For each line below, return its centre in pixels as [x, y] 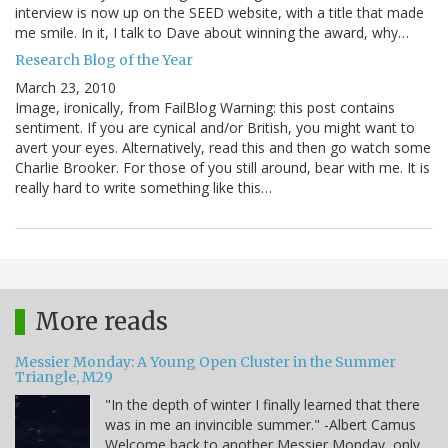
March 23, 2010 [65, 88]
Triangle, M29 [64, 377]
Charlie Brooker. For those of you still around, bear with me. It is [222, 168]
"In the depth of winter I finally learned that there [262, 405]
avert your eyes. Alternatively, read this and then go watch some [223, 148]
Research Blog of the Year [104, 60]
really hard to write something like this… [143, 188]
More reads [101, 322]
